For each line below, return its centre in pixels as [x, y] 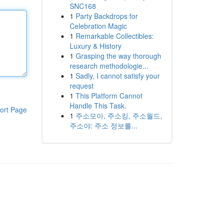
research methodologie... [109, 66]
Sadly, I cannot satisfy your [117, 76]
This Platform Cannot [109, 96]
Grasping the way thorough [118, 56]
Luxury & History [95, 46]
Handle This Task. [98, 106]
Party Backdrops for [107, 16]
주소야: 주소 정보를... [103, 125]
